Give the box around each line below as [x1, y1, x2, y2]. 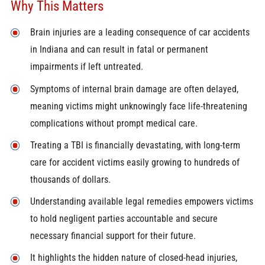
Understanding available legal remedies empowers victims [30, 196, 253, 208]
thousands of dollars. [30, 173, 111, 185]
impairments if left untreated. [30, 61, 143, 73]
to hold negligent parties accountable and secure [30, 213, 218, 225]
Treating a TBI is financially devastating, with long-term [30, 139, 240, 151]
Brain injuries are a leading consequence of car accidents [30, 27, 250, 38]
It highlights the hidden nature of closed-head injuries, [30, 252, 237, 264]
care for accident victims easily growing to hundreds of [30, 156, 240, 168]
